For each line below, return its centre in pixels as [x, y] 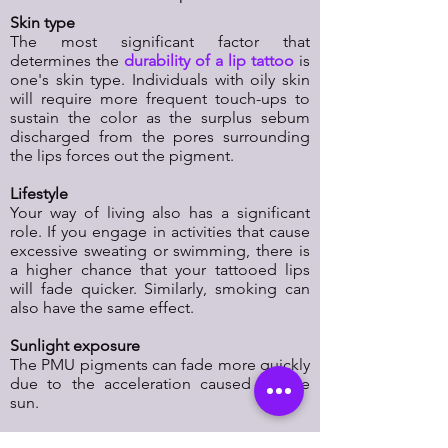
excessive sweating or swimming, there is [160, 251]
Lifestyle [39, 194]
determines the [67, 61]
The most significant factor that [160, 42]
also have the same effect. [102, 308]
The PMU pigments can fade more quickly [160, 365]
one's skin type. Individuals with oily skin [160, 80]
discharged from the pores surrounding [160, 137]
